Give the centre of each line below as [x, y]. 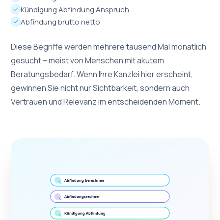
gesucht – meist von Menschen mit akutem [88, 60]
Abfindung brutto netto [61, 22]
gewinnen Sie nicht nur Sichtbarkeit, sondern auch [100, 88]
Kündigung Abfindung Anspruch [75, 9]
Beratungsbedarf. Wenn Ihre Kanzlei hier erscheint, [102, 74]
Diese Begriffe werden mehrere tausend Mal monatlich [109, 46]
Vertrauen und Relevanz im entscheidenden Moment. [106, 101]
